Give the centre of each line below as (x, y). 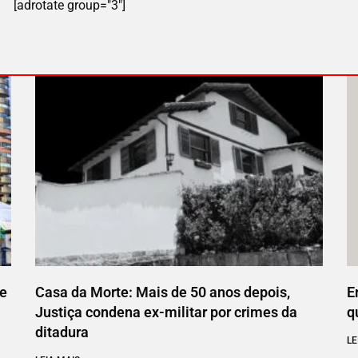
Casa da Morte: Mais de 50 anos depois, (163, 292)
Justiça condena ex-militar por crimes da (166, 312)
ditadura (62, 332)
